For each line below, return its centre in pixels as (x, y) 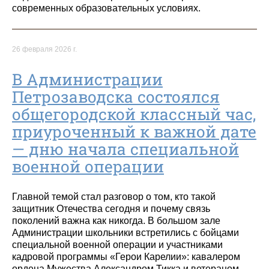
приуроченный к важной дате (134, 131)
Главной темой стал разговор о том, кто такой (114, 196)
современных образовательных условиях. (106, 8)
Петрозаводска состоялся (116, 97)
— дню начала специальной (125, 149)
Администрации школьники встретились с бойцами (125, 232)
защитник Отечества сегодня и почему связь (111, 208)
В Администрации (87, 79)
